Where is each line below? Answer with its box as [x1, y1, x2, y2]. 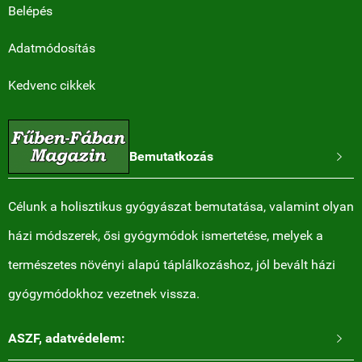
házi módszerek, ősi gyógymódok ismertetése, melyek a [8, 228, 323, 243]
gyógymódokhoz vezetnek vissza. [8, 286, 200, 301]
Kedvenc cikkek [8, 78, 95, 93]
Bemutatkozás [129, 149, 213, 164]
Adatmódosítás [8, 40, 95, 56]
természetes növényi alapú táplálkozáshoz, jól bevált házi [8, 257, 335, 272]
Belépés [8, 3, 53, 19]
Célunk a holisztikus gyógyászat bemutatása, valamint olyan [8, 199, 354, 214]
